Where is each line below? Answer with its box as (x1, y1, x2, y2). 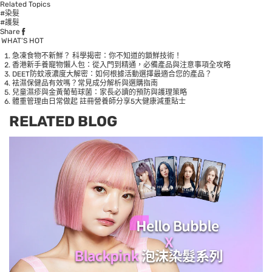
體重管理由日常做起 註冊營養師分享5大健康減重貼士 (12, 97, 186, 106)
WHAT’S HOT (1, 36, 44, 46)
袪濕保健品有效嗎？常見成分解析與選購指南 (12, 79, 158, 88)
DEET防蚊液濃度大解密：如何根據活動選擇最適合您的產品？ (12, 70, 212, 79)
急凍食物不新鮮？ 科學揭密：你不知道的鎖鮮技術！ (12, 52, 182, 61)
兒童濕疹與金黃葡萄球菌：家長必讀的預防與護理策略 (12, 88, 187, 97)
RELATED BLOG (9, 113, 117, 131)
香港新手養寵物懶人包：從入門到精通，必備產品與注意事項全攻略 (12, 61, 233, 70)
